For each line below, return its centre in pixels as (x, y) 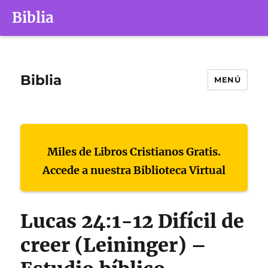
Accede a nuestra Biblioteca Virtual (134, 170)
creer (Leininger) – (114, 245)
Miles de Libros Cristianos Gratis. (134, 152)
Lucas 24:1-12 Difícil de (133, 221)
